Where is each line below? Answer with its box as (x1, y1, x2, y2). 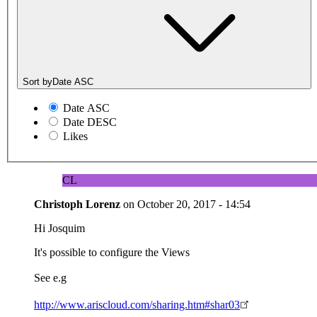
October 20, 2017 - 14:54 (137, 198, 250, 211)
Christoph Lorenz (34, 198, 123, 211)
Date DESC (63, 116, 117, 129)
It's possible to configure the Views (34, 246, 190, 259)
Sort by (23, 76, 52, 88)
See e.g (34, 272, 67, 284)
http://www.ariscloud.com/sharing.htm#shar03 (34, 299, 240, 311)
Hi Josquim (34, 222, 85, 235)
